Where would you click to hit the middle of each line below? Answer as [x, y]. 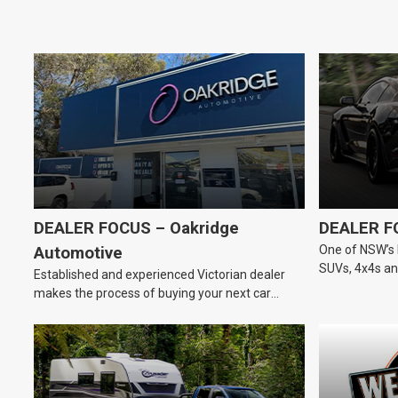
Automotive [78, 254]
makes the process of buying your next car [152, 294]
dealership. [350, 287]
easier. [52, 312]
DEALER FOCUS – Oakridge [136, 229]
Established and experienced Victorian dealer [159, 275]
